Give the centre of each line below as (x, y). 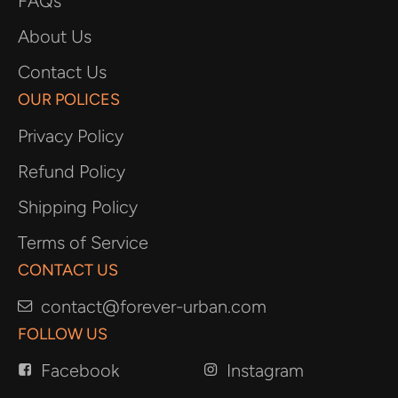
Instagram (265, 371)
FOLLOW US (63, 334)
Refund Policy (72, 172)
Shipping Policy (78, 207)
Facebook (80, 371)
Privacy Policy (71, 136)
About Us (55, 37)
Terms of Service (83, 243)
